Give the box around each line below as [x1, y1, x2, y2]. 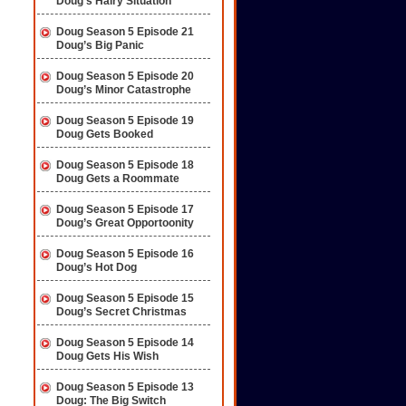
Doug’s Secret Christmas [56, 305, 187, 319]
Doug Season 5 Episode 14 [56, 336, 194, 349]
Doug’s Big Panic [56, 39, 144, 53]
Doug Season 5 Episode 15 [56, 292, 194, 304]
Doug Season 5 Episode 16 [56, 247, 194, 260]
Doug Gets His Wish [56, 350, 159, 363]
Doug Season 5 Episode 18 [56, 159, 194, 171]
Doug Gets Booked [56, 128, 153, 141]
